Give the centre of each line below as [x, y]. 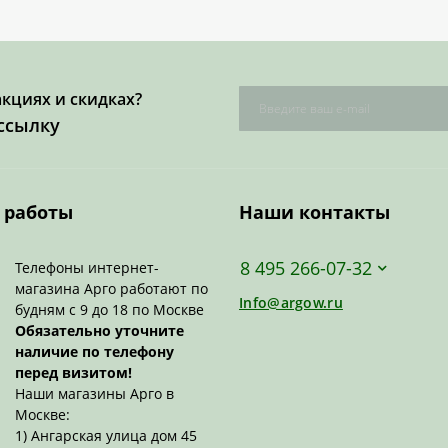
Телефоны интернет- [87, 267]
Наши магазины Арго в [94, 393]
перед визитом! [73, 372]
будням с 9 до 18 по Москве [109, 309]
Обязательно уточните [99, 330]
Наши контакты [314, 211]
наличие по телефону [94, 351]
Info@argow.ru [291, 302]
